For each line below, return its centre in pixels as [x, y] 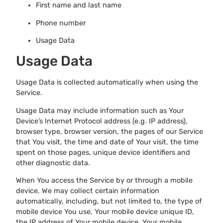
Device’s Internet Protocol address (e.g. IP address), [102, 121]
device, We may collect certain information [88, 191]
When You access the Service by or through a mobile [104, 181]
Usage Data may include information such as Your [100, 111]
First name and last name [79, 5]
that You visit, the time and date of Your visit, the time [107, 142]
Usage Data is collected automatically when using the [107, 83]
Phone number [61, 23]
